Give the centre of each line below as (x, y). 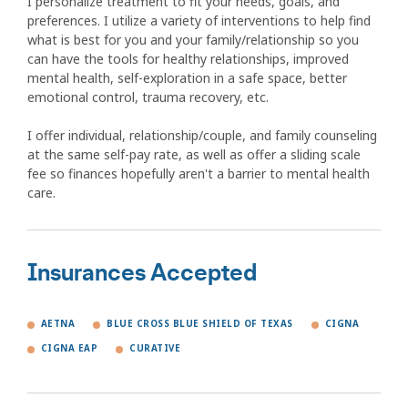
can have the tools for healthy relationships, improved (188, 58)
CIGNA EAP (70, 348)
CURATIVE (155, 348)
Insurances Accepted (142, 273)
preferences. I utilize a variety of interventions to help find (199, 20)
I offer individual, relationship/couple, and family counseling (202, 135)
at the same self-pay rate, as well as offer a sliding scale (194, 154)
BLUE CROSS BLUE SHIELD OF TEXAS (200, 323)
